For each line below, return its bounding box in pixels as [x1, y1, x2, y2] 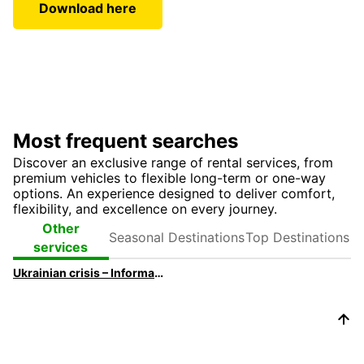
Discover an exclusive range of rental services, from [13, 154, 333, 171]
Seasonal [147, 219, 206, 236]
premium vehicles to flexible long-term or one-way [13, 169, 326, 186]
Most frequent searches [13, 128, 238, 153]
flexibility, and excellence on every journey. [13, 200, 277, 217]
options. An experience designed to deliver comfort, [13, 184, 335, 201]
